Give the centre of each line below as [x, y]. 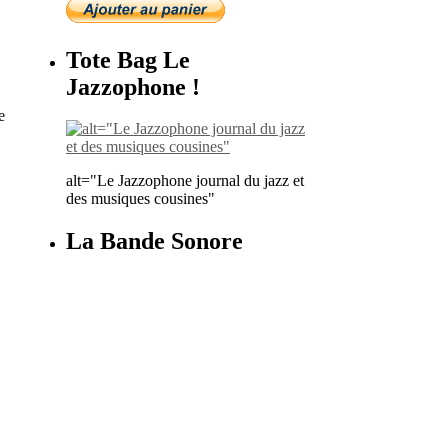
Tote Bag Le [128, 59]
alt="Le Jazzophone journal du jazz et [185, 181]
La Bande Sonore [154, 241]
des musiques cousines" [140, 199]
